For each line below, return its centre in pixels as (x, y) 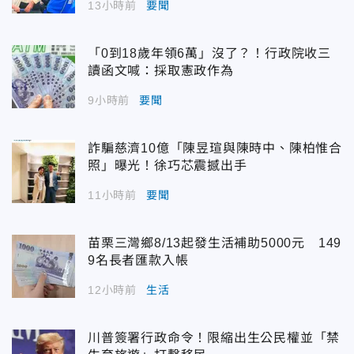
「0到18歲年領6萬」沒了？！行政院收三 (209, 54)
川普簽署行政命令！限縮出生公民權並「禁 (214, 338)
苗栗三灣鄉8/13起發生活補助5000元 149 (215, 243)
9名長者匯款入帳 (138, 261)
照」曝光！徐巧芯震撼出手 (168, 166)
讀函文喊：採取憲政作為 (161, 71)
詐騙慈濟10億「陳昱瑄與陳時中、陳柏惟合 (215, 149)
